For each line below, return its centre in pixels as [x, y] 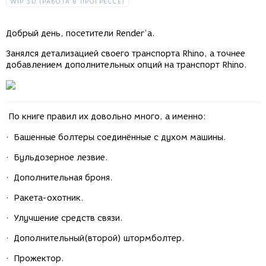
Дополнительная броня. [63, 178]
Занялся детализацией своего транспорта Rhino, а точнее [126, 54]
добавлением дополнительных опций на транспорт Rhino [125, 65]
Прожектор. [39, 259]
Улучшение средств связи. [68, 218]
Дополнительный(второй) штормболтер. [99, 239]
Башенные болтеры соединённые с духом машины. [120, 138]
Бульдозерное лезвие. [61, 158]
